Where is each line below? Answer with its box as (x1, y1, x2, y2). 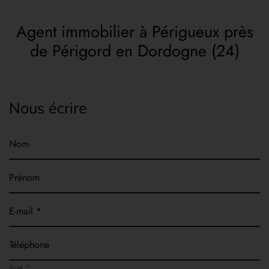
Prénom (9, 171, 40, 185)
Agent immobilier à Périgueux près (16, 20, 253, 44)
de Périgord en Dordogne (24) (29, 39, 240, 63)
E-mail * (9, 204, 41, 219)
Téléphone (9, 238, 49, 252)
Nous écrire (9, 98, 87, 117)
